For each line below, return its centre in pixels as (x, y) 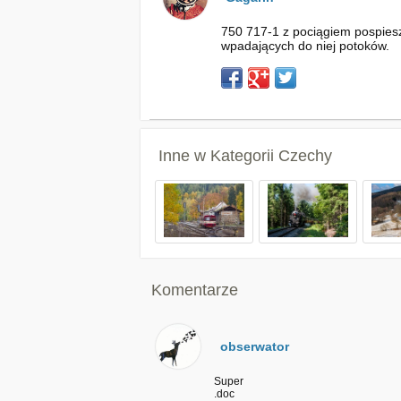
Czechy (305, 156)
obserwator (255, 346)
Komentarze (195, 290)
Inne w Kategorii (218, 156)
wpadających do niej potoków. (305, 46)
